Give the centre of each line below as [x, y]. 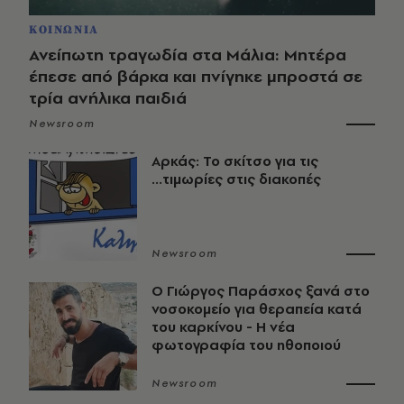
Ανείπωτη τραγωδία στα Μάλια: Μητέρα [188, 55]
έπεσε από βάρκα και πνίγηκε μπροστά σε [196, 77]
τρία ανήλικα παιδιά [108, 98]
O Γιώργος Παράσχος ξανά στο [261, 291]
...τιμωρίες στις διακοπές [236, 179]
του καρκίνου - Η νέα [223, 327]
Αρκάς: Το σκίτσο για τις [235, 161]
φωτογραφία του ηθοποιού [246, 345]
